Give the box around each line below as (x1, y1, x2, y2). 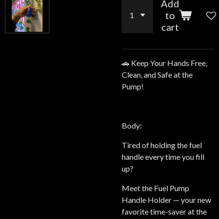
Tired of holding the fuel (122, 140, 202, 150)
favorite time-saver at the (122, 207, 207, 216)
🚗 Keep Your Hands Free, (122, 58, 207, 67)
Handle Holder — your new (122, 195, 211, 204)
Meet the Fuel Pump (122, 183, 189, 193)
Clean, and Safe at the (122, 70, 193, 79)
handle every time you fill (122, 152, 204, 161)
